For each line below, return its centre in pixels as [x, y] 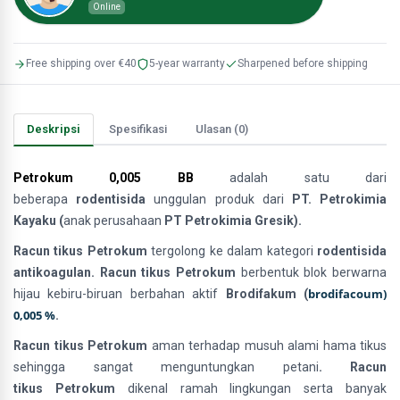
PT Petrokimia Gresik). [232, 221]
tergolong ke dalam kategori [232, 251]
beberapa [45, 199]
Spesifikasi [138, 129]
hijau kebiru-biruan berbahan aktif [116, 294]
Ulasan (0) [222, 129]
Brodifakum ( [267, 294]
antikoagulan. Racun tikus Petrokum [127, 272]
